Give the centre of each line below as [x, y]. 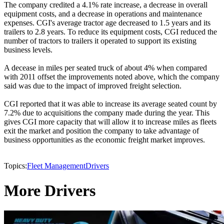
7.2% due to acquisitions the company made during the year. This [107, 113]
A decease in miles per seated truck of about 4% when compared [105, 68]
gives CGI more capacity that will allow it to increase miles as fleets [110, 122]
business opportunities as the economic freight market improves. [104, 140]
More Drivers [50, 190]
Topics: [15, 166]
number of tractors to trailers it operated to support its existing [100, 41]
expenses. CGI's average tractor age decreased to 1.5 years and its [107, 23]
